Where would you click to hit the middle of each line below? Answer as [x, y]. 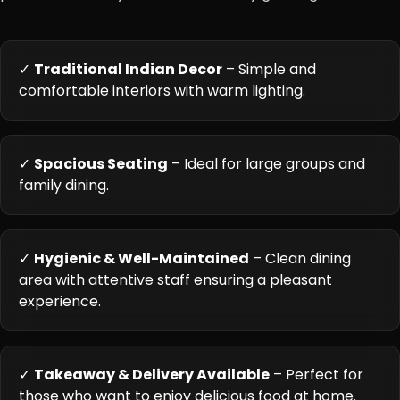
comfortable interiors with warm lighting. [162, 90]
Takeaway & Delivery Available [152, 374]
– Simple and [269, 69]
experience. [60, 301]
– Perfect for [317, 374]
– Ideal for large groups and [267, 163]
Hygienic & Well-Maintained [142, 258]
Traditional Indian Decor [128, 69]
